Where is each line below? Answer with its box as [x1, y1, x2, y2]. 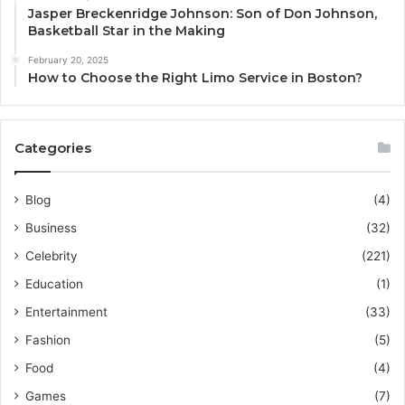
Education [25, 277, 83, 292]
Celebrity [25, 249, 78, 264]
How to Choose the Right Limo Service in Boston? [28, 70, 363, 87]
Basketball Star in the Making [28, 23, 225, 40]
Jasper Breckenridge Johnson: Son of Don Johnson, [28, 5, 377, 23]
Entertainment [25, 305, 108, 320]
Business [25, 221, 77, 236]
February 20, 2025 [28, 54, 108, 66]
